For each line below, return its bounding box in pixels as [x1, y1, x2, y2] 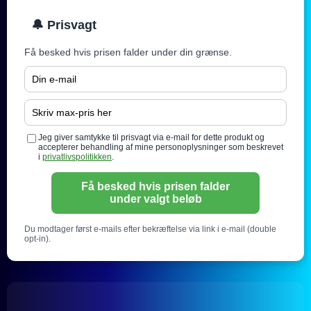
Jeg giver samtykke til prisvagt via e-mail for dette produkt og [38, 133, 264, 143]
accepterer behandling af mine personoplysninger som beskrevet [38, 142, 283, 153]
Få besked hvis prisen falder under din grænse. [24, 47, 232, 58]
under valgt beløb [109, 193, 202, 205]
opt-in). [24, 234, 51, 244]
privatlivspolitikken [42, 152, 112, 162]
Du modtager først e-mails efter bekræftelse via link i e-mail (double [24, 224, 276, 235]
